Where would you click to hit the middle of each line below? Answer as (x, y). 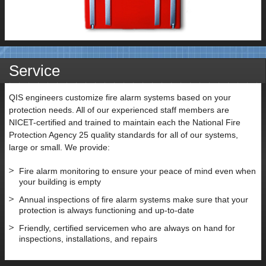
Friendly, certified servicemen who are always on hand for (127, 228)
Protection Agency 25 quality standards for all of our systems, (123, 134)
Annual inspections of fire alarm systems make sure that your (134, 199)
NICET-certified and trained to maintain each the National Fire (125, 122)
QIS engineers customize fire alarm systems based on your (120, 97)
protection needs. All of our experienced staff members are (119, 110)
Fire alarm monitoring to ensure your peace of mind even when (137, 171)
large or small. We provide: (59, 147)
